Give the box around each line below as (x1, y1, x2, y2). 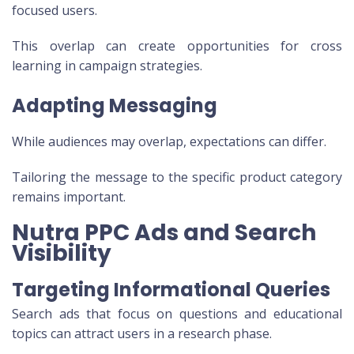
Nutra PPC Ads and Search (12, 217, 316, 249)
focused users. (12, 2, 97, 20)
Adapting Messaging (12, 92, 217, 119)
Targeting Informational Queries (12, 277, 330, 303)
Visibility (12, 238, 111, 269)
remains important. (12, 188, 126, 206)
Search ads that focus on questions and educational (12, 305, 342, 323)
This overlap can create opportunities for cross (12, 37, 342, 55)
